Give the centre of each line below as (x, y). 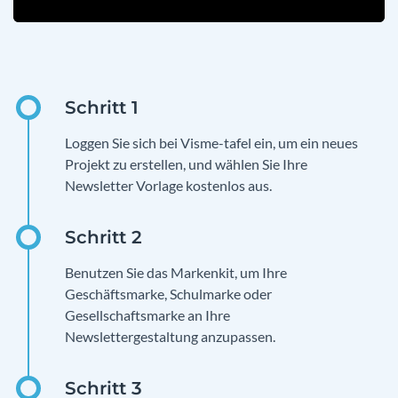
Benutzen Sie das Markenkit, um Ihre (176, 273)
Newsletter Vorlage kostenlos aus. (168, 186)
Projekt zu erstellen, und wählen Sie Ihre (186, 164)
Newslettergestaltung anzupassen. (170, 337)
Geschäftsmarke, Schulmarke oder (168, 294)
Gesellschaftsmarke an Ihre (147, 315)
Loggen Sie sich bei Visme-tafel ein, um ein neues (211, 143)
